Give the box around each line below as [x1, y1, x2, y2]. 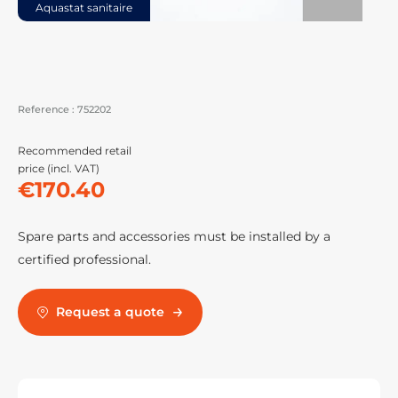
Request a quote [65, 304, 164, 320]
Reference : [18, 103, 75, 115]
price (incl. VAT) [18, 162, 99, 175]
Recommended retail [18, 144, 131, 157]
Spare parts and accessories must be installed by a [18, 228, 330, 244]
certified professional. [18, 251, 151, 267]
